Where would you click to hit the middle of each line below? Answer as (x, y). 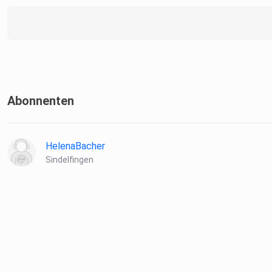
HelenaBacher (75, 146)
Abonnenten (41, 101)
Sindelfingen (70, 160)
